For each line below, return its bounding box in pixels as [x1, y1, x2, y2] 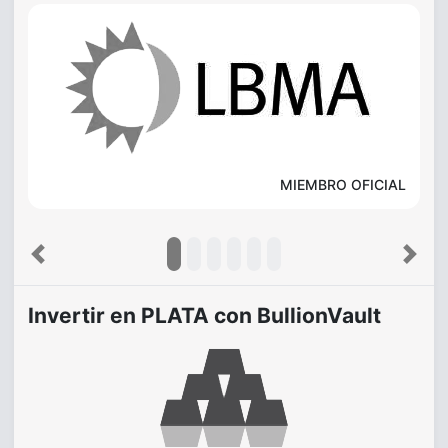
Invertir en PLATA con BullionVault [28, 303, 381, 328]
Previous [36, 254, 93, 272]
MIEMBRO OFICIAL [280, 176, 406, 193]
